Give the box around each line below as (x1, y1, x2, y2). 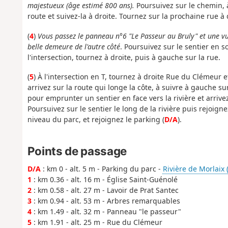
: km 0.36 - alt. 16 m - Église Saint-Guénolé (31, 174, 178, 184)
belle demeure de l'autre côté (27, 41, 120, 51)
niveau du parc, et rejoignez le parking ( (27, 115, 164, 125)
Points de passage (27, 144, 127, 158)
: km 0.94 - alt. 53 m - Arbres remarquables (31, 195, 180, 206)
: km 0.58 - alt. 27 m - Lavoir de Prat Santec (31, 185, 179, 195)
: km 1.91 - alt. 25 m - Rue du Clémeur (31, 217, 162, 227)
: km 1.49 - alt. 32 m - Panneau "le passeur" (31, 206, 181, 216)
